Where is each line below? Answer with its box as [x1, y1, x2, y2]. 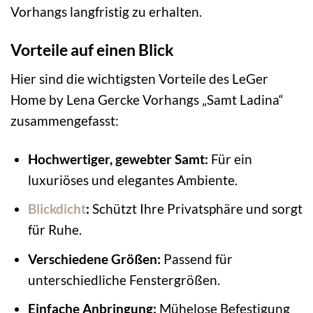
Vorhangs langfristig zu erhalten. [10, 3, 202, 20]
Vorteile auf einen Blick [10, 40, 174, 60]
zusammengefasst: [10, 112, 119, 129]
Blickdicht [27, 201, 86, 217]
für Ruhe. [27, 221, 82, 238]
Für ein [208, 150, 252, 167]
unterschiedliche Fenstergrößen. [27, 271, 220, 288]
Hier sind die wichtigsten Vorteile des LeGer [10, 70, 268, 87]
